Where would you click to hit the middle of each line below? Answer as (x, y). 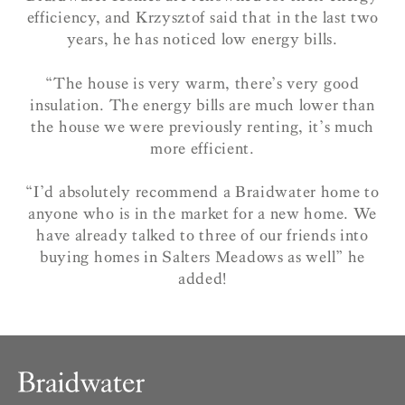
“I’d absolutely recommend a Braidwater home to (202, 193)
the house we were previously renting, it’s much (202, 127)
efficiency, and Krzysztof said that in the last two (202, 18)
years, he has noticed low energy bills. (202, 40)
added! (202, 279)
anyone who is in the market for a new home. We (202, 214)
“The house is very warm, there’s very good (202, 83)
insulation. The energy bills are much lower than (202, 105)
